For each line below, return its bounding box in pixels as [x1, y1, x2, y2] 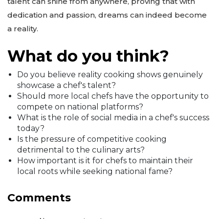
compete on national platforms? [17, 102, 143, 111]
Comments [7, 191, 71, 204]
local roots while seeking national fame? [17, 166, 173, 176]
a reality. [7, 24, 38, 34]
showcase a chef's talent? [17, 80, 116, 90]
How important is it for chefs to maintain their [17, 155, 193, 165]
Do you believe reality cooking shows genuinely [17, 69, 203, 79]
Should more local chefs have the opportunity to [17, 91, 209, 101]
